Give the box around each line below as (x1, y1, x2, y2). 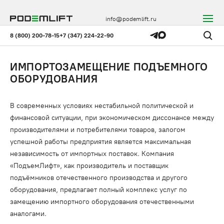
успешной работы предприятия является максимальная (10, 137, 191, 146)
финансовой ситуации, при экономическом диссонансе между (10, 113, 214, 122)
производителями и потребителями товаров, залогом (10, 125, 185, 134)
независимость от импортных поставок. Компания (10, 149, 174, 158)
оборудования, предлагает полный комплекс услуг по (10, 185, 187, 194)
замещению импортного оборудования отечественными (10, 197, 194, 206)
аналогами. (10, 209, 46, 218)
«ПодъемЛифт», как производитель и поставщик (10, 161, 168, 170)
